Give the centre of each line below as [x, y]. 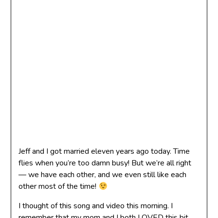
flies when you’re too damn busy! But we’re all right [105, 163]
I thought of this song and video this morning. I [96, 206]
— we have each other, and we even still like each [103, 175]
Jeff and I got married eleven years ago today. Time [104, 151]
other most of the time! [59, 186]
